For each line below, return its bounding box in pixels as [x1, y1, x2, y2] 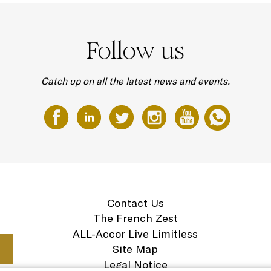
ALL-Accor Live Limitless [73, 226, 198, 241]
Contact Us [106, 195, 164, 210]
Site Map [113, 242, 158, 256]
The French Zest [93, 211, 178, 225]
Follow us [87, 36, 184, 65]
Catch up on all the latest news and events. [41, 75, 230, 87]
